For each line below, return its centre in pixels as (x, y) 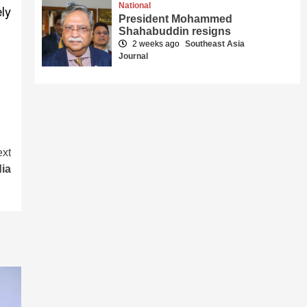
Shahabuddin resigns (175, 31)
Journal (134, 56)
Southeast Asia (215, 44)
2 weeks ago (156, 44)
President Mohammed (176, 19)
